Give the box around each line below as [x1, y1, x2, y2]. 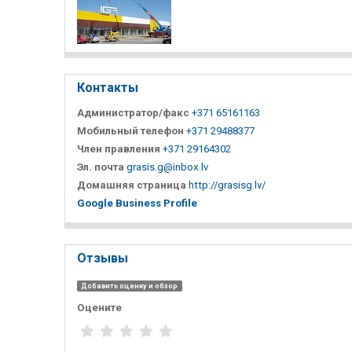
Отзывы [77, 250, 128, 266]
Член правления [77, 142, 160, 155]
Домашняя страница [77, 178, 186, 191]
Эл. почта [77, 160, 124, 173]
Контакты [77, 79, 138, 95]
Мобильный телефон [77, 124, 184, 137]
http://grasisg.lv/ [189, 178, 266, 191]
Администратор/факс [77, 106, 189, 119]
